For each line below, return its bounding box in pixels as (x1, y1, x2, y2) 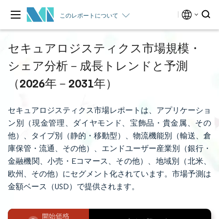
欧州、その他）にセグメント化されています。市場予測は (8, 169, 211, 178)
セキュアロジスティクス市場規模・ (8, 41, 201, 55)
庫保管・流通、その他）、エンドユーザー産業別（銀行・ (8, 144, 211, 153)
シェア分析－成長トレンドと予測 (8, 58, 188, 73)
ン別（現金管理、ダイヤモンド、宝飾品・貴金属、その (8, 118, 211, 128)
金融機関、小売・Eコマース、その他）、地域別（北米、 (8, 156, 211, 166)
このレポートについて (60, 11, 118, 19)
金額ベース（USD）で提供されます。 (8, 182, 139, 191)
